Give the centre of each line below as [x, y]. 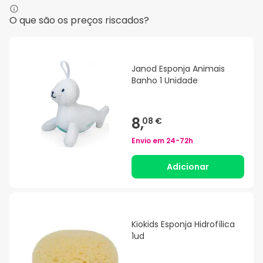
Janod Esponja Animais [178, 69]
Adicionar [188, 167]
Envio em [149, 141]
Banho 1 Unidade [165, 81]
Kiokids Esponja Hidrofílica [183, 225]
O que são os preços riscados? [79, 21]
